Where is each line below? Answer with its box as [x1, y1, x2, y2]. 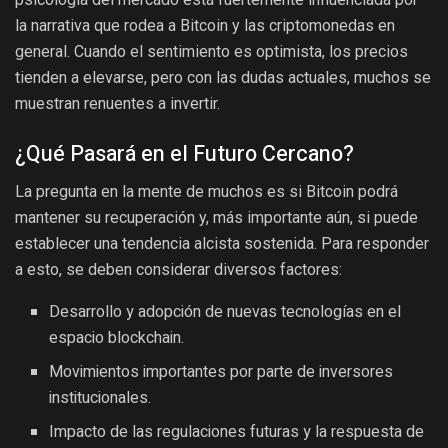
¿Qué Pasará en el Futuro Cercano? [15, 137, 354, 170]
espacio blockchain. [49, 326, 185, 351]
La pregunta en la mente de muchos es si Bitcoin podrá [15, 182, 398, 202]
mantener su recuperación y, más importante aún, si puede [15, 208, 418, 228]
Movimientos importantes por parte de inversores [49, 360, 394, 385]
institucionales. [49, 386, 152, 411]
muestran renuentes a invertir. [15, 93, 220, 113]
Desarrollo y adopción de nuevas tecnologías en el [49, 300, 402, 325]
